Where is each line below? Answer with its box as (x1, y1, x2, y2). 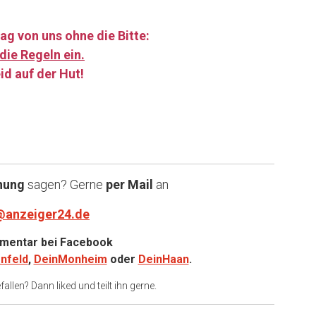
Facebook (59, 235, 113, 249)
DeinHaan (138, 252, 189, 266)
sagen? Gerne (24, 176, 103, 192)
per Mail (102, 176, 156, 192)
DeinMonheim (33, 252, 107, 266)
